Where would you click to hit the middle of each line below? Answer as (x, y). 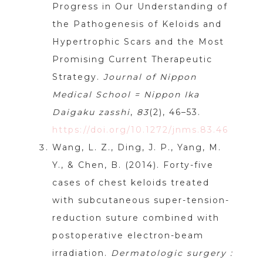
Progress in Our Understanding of (140, 7)
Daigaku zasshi (91, 112)
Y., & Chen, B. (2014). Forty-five (133, 165)
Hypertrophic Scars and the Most (138, 42)
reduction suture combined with (136, 218)
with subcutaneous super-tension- (141, 200)
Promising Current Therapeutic (132, 60)
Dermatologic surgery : (172, 253)
